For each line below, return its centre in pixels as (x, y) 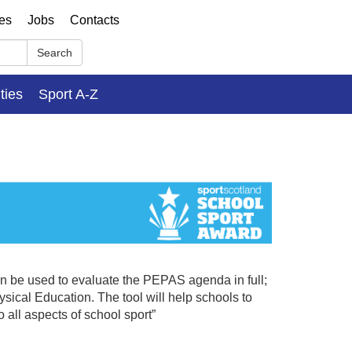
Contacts (95, 20)
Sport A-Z (68, 94)
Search (55, 53)
